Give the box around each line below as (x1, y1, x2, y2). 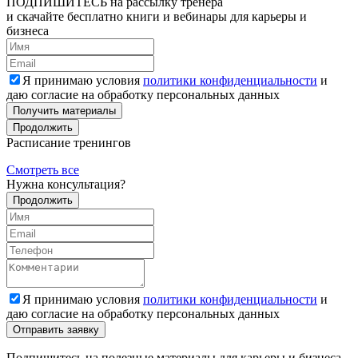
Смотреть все (6, 162, 79, 177)
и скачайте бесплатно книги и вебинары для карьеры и (6, 9, 307, 23)
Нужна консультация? (6, 177, 125, 191)
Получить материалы (13, 104, 116, 117)
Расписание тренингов (6, 135, 131, 149)
